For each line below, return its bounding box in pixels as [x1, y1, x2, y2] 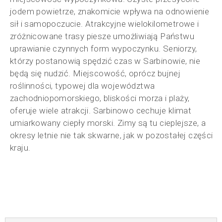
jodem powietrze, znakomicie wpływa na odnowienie [10, 6, 210, 17]
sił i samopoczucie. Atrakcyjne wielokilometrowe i [10, 19, 199, 29]
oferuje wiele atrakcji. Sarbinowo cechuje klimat [10, 106, 192, 116]
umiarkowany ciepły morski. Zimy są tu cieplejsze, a [10, 118, 206, 128]
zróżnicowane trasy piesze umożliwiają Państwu [10, 31, 194, 42]
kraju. [10, 143, 33, 153]
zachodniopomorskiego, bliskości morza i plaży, [10, 93, 190, 104]
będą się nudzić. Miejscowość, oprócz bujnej [10, 68, 181, 79]
